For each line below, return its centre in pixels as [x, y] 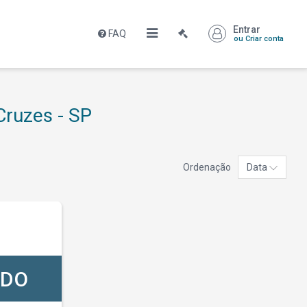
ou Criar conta [259, 39]
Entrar [247, 29]
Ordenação [207, 167]
